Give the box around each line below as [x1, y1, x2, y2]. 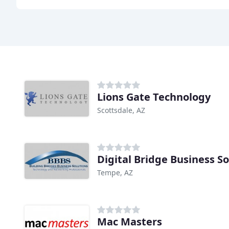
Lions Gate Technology [97, 90, 211, 104]
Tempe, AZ [97, 168, 133, 178]
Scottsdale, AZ [97, 105, 145, 116]
